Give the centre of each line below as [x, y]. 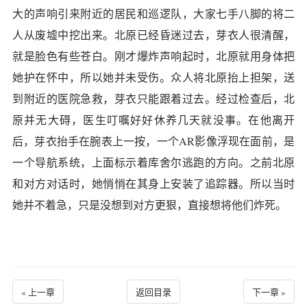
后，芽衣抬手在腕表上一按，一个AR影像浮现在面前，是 [153, 141]
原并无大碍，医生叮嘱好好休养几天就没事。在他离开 [153, 120]
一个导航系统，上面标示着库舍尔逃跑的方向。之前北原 [153, 162]
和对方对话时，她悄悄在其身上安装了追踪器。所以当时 [153, 183]
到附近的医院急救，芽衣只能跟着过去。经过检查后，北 [153, 98]
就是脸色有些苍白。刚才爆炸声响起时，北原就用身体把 [153, 56]
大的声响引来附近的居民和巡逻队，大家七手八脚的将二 [153, 13]
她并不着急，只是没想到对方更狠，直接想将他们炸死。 [149, 205]
